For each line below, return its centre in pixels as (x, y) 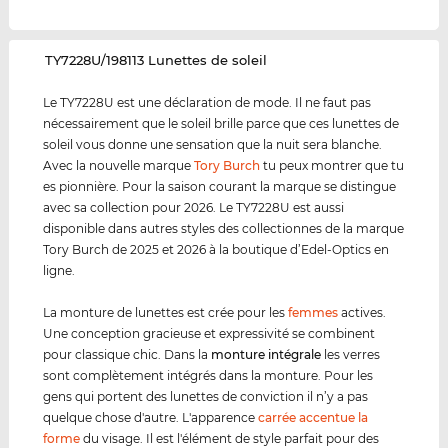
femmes (313, 313)
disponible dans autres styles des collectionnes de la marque (224, 229)
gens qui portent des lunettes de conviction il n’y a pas (206, 397)
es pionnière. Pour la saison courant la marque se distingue (220, 187)
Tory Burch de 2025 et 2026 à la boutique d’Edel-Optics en (216, 250)
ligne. (59, 271)
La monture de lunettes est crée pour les (166, 313)
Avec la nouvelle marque (119, 166)
